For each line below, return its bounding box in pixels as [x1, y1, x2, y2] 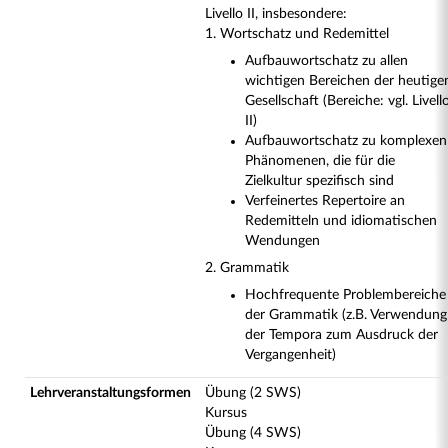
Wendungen [245, 234, 320, 248]
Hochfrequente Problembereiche [245, 288, 446, 302]
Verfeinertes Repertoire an [245, 194, 405, 208]
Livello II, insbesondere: [205, 7, 347, 21]
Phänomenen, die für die [245, 154, 395, 168]
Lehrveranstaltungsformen [30, 386, 191, 400]
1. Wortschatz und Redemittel [205, 27, 389, 41]
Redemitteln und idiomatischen [245, 214, 437, 228]
